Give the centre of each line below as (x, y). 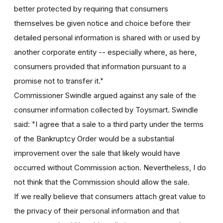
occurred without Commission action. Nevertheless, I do (110, 167)
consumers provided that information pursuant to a (100, 66)
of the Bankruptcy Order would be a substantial (94, 138)
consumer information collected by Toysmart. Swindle (106, 110)
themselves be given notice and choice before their (102, 23)
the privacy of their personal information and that (97, 211)
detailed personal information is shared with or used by (107, 37)
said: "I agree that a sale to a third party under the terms (109, 124)
